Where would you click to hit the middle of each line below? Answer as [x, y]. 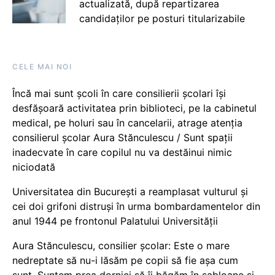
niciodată [34, 167]
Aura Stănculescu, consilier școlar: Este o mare [121, 245]
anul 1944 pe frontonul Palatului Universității [115, 221]
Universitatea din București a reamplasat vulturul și [130, 191]
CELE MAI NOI [42, 66]
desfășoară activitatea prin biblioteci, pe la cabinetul [134, 108]
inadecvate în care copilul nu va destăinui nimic [122, 152]
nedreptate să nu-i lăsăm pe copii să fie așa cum [125, 260]
